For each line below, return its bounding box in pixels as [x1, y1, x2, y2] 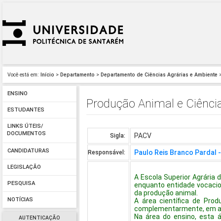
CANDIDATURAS [7, 147, 49, 154]
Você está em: [7, 72, 39, 78]
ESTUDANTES [7, 107, 44, 113]
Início [40, 72, 54, 78]
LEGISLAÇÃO [7, 164, 41, 171]
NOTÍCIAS [7, 196, 33, 203]
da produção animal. [134, 189, 198, 197]
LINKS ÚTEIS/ [7, 123, 43, 130]
